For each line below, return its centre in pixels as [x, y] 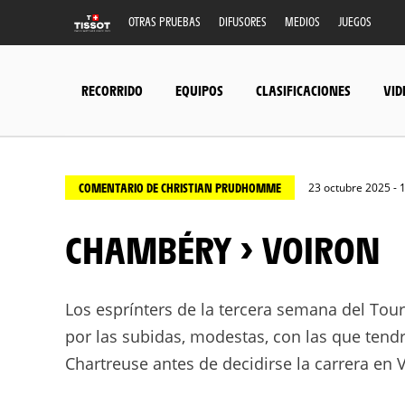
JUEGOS [355, 21]
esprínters [134, 309]
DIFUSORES [243, 21]
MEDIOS [302, 21]
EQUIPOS [199, 89]
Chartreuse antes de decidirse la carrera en [231, 363]
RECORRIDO [112, 89]
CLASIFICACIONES [303, 89]
